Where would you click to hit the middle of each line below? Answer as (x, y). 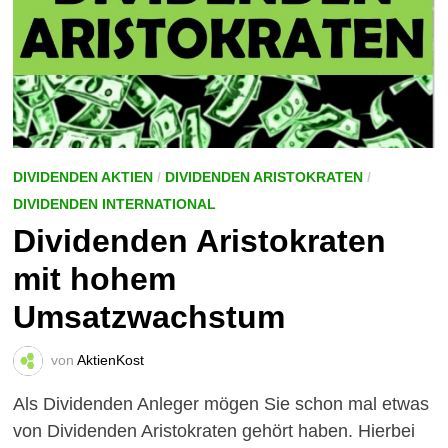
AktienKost (110, 359)
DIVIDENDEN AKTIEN (82, 177)
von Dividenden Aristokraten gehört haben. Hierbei (213, 431)
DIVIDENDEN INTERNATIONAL (114, 204)
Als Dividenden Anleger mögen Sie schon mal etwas (220, 404)
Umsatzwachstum (148, 317)
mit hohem (94, 279)
